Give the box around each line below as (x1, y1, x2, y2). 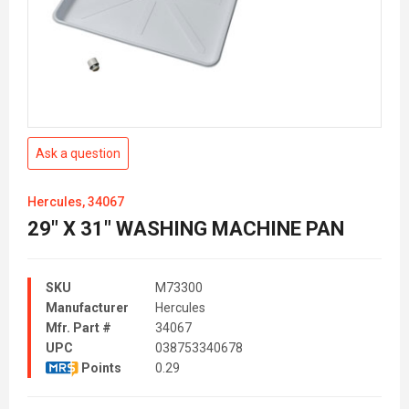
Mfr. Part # (46, 320, 111, 335)
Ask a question (36, 146, 121, 161)
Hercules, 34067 (27, 194, 124, 209)
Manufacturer (46, 300, 129, 315)
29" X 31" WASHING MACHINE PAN (27, 217, 344, 240)
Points (79, 361, 122, 375)
